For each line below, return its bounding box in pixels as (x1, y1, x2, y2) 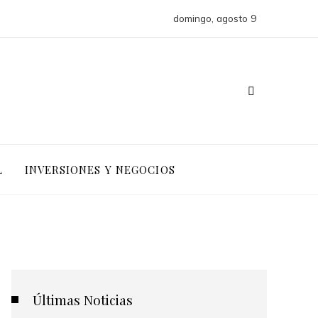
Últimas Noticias (33, 290, 133, 309)
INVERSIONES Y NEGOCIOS (24, 162, 175, 177)
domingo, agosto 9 (173, 12, 256, 24)
